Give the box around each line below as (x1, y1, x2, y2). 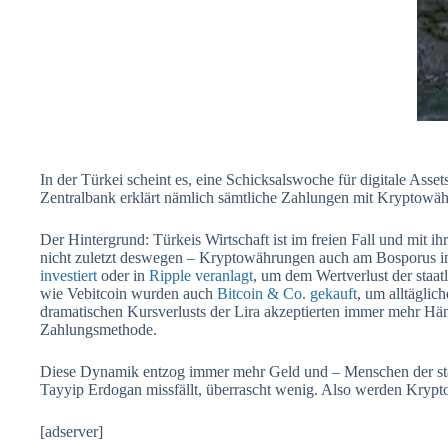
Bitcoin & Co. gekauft (217, 284, 357, 302)
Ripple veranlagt (149, 266, 253, 284)
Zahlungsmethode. (40, 320, 157, 338)
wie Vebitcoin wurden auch (40, 284, 217, 302)
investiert (40, 266, 97, 284)
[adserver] (40, 422, 103, 440)
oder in (97, 266, 149, 284)
